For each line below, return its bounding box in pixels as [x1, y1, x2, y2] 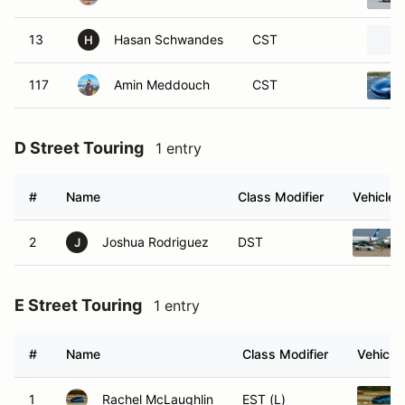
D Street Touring [14, 138, 144, 157]
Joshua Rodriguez [102, 234, 209, 250]
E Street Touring [14, 296, 142, 315]
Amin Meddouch [114, 77, 210, 92]
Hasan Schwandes [114, 32, 223, 47]
